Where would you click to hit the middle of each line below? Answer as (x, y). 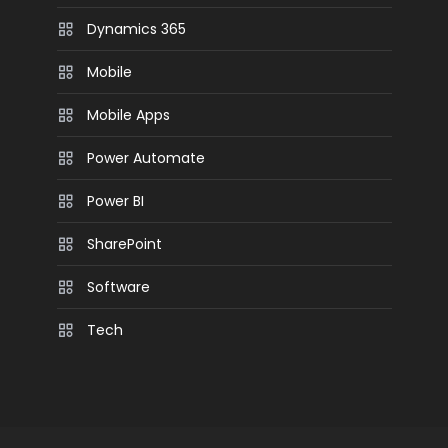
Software (119, 287)
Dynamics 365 (137, 29)
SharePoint (125, 244)
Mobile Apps (129, 115)
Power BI (116, 201)
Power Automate (146, 158)
